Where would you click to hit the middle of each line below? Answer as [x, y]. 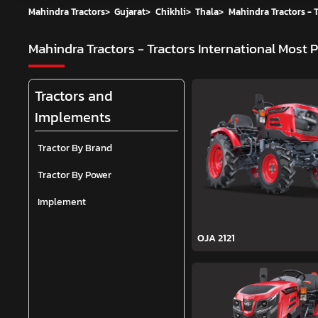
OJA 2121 [216, 238]
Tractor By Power [75, 175]
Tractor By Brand [75, 148]
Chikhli [170, 12]
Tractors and [74, 96]
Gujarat [130, 12]
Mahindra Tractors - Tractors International [153, 49]
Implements [73, 117]
